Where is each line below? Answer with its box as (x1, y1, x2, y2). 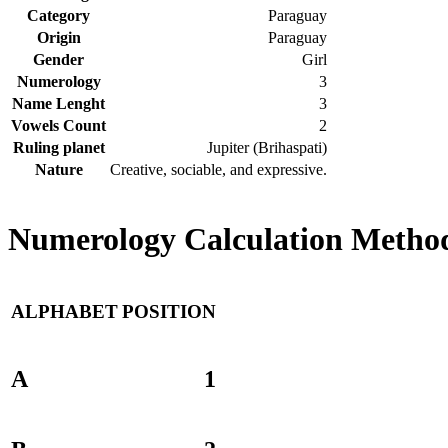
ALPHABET (11, 301, 118, 323)
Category (27, 6, 90, 24)
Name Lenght (12, 94, 105, 112)
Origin (36, 28, 81, 46)
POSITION (122, 301, 216, 323)
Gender (33, 50, 84, 68)
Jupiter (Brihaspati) (207, 138, 327, 156)
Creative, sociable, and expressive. (110, 160, 327, 178)
